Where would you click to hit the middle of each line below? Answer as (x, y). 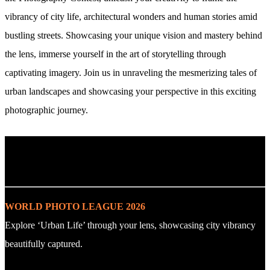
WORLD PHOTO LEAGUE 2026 (75, 206)
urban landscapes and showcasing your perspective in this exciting (130, 91)
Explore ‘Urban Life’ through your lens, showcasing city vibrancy (130, 225)
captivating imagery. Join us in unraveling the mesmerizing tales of (131, 72)
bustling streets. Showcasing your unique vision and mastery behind (133, 35)
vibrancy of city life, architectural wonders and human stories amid (131, 16)
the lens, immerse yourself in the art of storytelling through (115, 54)
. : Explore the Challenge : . (79, 169)
